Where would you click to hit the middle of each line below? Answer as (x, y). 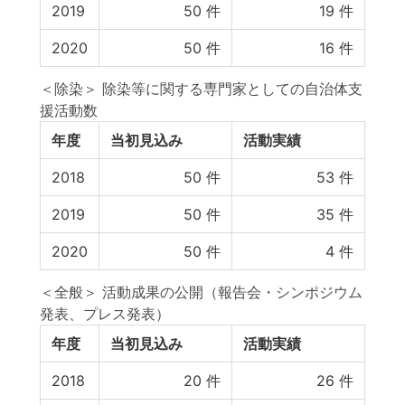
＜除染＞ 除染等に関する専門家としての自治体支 (201, 89)
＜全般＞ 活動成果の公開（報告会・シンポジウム (201, 292)
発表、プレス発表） (105, 314)
